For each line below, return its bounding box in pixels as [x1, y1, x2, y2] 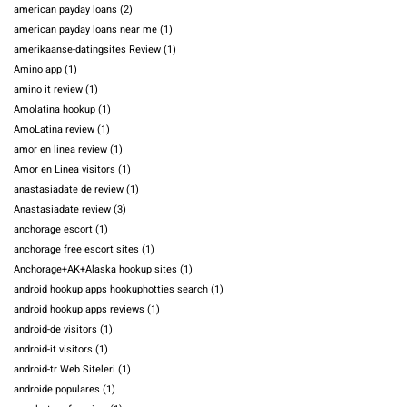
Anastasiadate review [14, 202, 111, 218]
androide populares [14, 382, 100, 398]
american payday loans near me [14, 22, 157, 38]
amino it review [14, 82, 83, 98]
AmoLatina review [14, 122, 94, 138]
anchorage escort [14, 222, 93, 238]
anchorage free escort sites [14, 242, 139, 258]
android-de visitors [14, 322, 97, 338]
